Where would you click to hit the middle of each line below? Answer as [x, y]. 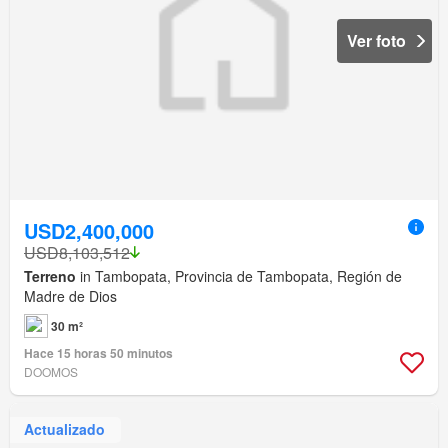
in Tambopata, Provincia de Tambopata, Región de [239, 275]
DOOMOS [51, 371]
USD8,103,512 [77, 252]
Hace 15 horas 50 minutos [98, 352]
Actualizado [64, 429]
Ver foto [376, 40]
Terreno [50, 275]
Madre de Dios [70, 295]
